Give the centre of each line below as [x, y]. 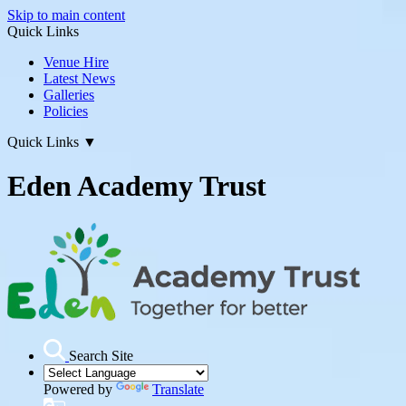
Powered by [80, 389]
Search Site [101, 355]
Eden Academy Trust [137, 186]
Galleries [69, 95]
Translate [178, 389]
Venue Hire [76, 62]
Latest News [79, 78]
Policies [66, 111]
